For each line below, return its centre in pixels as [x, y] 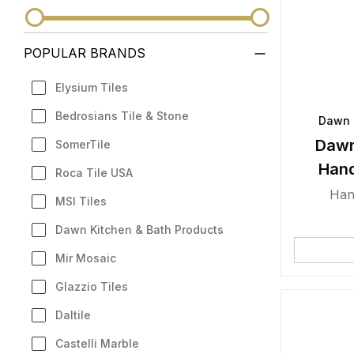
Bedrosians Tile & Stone [122, 116]
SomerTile [83, 144]
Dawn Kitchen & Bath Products [139, 230]
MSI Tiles [81, 201]
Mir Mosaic [86, 258]
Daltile [73, 315]
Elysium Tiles [92, 87]
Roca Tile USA [94, 173]
